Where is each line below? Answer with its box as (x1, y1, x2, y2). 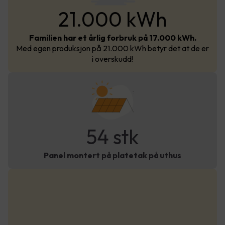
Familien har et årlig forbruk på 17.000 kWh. (29, 32, 196, 43)
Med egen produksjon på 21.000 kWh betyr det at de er (16, 43, 209, 53)
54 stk (86, 124, 139, 149)
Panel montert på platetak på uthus (44, 150, 181, 160)
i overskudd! (92, 53, 133, 64)
